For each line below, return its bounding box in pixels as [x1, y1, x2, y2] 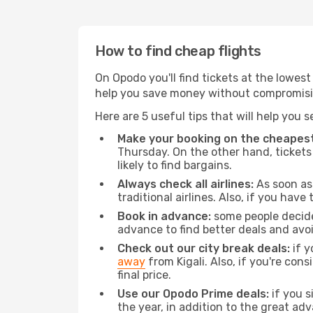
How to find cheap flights [95, 43, 261, 59]
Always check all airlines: [117, 177, 254, 191]
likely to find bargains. [117, 159, 232, 172]
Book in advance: [117, 210, 211, 223]
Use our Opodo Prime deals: [117, 287, 269, 300]
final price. [117, 268, 171, 282]
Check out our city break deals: [117, 242, 290, 255]
